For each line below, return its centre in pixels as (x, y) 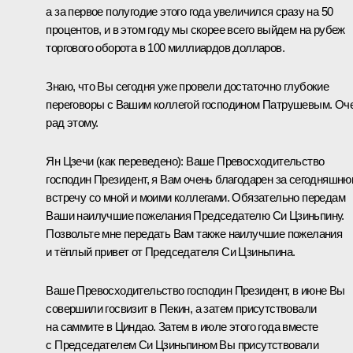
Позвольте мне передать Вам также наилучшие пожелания (194, 233)
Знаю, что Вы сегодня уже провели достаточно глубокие (188, 86)
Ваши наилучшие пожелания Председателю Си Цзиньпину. (195, 215)
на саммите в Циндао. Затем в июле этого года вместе (182, 326)
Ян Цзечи (70, 161)
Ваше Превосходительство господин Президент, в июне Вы (195, 290)
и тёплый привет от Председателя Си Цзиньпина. (171, 251)
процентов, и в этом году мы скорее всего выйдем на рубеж (195, 29)
